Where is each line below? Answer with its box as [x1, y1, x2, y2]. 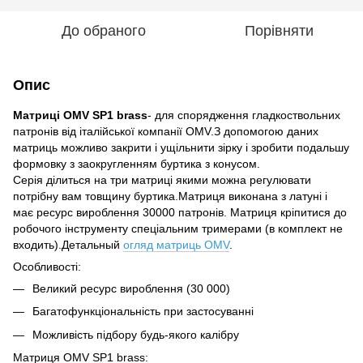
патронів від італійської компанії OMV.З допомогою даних [13, 124, 318, 138]
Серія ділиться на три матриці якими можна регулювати [13, 173, 311, 186]
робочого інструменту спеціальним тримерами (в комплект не [13, 221, 343, 235]
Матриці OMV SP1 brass [13, 108, 147, 122]
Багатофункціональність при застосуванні [32, 305, 257, 318]
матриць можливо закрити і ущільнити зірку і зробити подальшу [13, 140, 349, 154]
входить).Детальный [13, 237, 123, 251]
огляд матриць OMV [123, 237, 229, 251]
